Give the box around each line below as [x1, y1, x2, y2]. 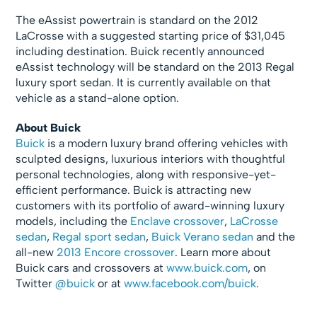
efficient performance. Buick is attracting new [16, 183, 252, 197]
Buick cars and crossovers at [16, 261, 167, 275]
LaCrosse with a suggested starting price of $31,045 [16, 29, 286, 43]
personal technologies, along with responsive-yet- [16, 168, 277, 182]
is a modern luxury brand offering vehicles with [45, 137, 289, 151]
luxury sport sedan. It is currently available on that [16, 76, 272, 90]
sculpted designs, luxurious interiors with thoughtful [16, 152, 286, 166]
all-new [16, 246, 57, 260]
